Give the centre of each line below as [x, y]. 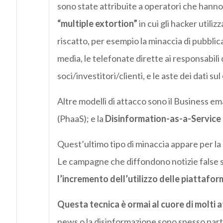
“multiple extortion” [97, 24]
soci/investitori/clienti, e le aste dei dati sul [139, 76]
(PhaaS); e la [81, 119]
